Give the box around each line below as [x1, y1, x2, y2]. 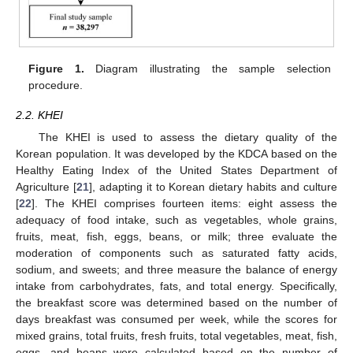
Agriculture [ [16, 180, 76, 194]
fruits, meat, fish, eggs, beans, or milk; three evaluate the [16, 230, 337, 243]
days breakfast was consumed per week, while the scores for [16, 313, 337, 326]
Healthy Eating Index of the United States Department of [16, 164, 337, 177]
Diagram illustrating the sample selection [84, 61, 331, 75]
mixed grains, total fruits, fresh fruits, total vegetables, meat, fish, [16, 329, 337, 343]
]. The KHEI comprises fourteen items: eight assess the [32, 197, 337, 210]
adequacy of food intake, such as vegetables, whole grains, [16, 214, 337, 227]
